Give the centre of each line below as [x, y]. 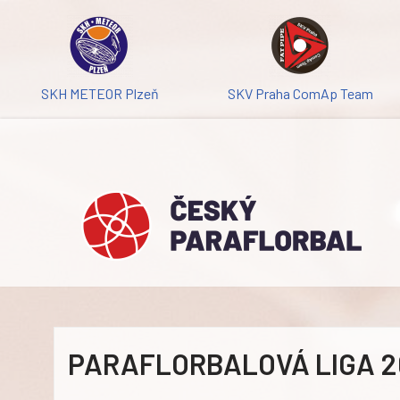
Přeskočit [43, 49]
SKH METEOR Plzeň [100, 93]
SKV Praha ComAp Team [300, 93]
